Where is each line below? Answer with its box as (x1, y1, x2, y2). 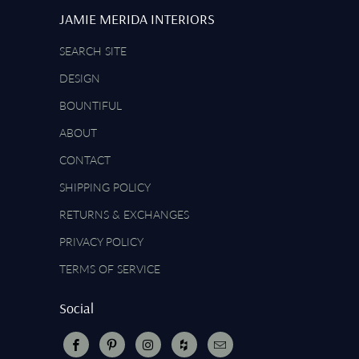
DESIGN (59, 71, 100, 86)
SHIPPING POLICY (59, 180, 151, 195)
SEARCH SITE (59, 44, 127, 58)
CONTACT (59, 153, 111, 167)
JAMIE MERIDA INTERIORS (59, 10, 215, 29)
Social (59, 299, 94, 318)
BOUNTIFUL (59, 99, 122, 113)
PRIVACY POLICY (59, 235, 143, 249)
